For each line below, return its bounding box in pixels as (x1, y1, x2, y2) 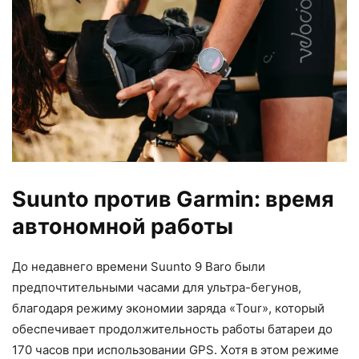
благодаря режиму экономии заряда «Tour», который (12, 300, 325, 316)
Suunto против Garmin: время (12, 185, 334, 212)
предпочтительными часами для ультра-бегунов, (12, 279, 301, 295)
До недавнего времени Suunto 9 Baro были (12, 258, 265, 274)
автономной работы (12, 212, 233, 240)
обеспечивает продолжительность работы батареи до (12, 321, 333, 337)
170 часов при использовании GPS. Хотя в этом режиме (12, 341, 339, 357)
